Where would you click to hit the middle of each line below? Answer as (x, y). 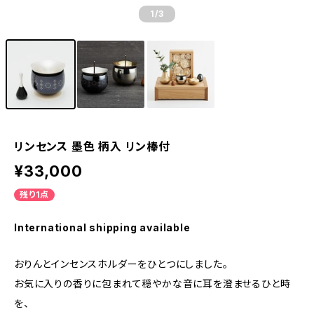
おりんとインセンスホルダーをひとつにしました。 (121, 264)
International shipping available (102, 227)
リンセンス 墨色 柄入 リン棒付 (92, 146)
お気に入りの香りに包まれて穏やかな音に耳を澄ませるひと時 (152, 284)
